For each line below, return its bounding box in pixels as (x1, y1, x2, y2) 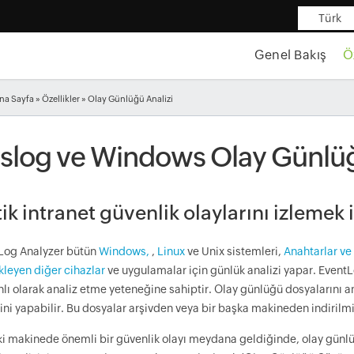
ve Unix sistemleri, (185, 245, 284, 258)
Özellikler (42, 94, 81, 104)
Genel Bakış (254, 47, 327, 62)
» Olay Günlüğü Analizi (80, 94, 174, 104)
